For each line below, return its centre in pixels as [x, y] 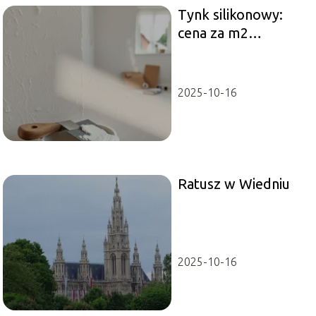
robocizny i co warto [242, 51]
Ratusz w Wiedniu [233, 184]
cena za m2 [213, 33]
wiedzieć [205, 70]
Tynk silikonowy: [230, 15]
